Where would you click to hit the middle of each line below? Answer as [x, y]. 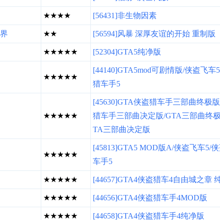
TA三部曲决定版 [122, 129]
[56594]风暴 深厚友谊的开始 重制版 [154, 34]
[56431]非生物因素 [125, 15]
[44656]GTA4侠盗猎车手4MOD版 [150, 198]
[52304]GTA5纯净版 [127, 52]
